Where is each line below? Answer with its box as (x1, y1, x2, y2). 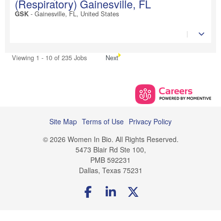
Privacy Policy (129, 116, 172, 126)
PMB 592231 (90, 154, 131, 165)
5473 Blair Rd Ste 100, (75, 144, 146, 154)
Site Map (49, 116, 77, 126)
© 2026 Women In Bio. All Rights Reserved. (42, 134, 179, 144)
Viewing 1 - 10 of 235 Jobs (11, 52, 87, 62)
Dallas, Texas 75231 (78, 165, 143, 175)
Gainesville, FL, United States (35, 8, 119, 18)
